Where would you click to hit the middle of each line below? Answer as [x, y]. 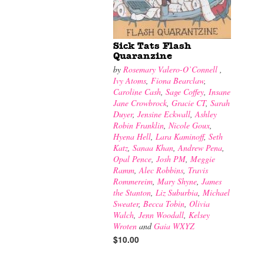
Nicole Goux [189, 125]
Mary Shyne [177, 181]
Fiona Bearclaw [177, 80]
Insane [220, 92]
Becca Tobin [164, 204]
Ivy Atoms [130, 80]
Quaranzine [143, 56]
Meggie [203, 159]
